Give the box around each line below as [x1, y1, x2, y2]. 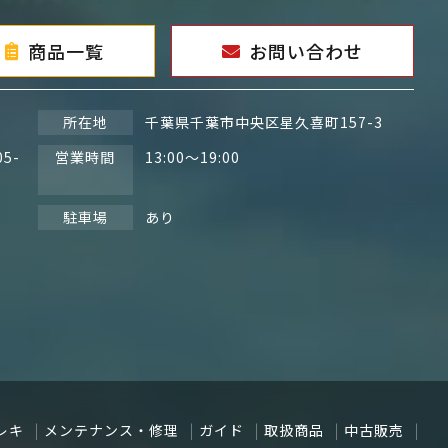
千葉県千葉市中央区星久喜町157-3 [144, 112, 383, 132]
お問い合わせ [249, 38, 364, 64]
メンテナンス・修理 [44, 420, 180, 440]
